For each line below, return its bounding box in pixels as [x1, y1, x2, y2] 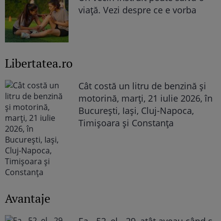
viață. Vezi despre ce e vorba [78, 3, 197, 16]
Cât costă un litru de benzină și [78, 80, 207, 92]
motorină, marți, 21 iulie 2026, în [78, 92, 213, 105]
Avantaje [5, 190, 50, 207]
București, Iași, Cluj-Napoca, [78, 105, 194, 117]
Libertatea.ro [5, 55, 73, 72]
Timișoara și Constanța [78, 117, 174, 129]
